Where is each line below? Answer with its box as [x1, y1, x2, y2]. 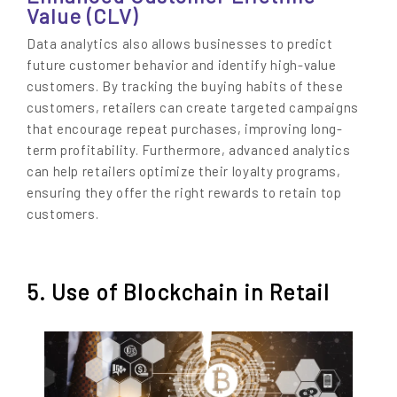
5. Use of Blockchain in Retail [27, 278, 330, 306]
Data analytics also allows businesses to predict [27, 35, 333, 51]
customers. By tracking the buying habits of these [27, 77, 344, 94]
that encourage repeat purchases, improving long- [27, 120, 343, 136]
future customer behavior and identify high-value [27, 56, 337, 73]
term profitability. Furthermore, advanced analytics [27, 141, 351, 158]
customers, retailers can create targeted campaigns [27, 98, 360, 115]
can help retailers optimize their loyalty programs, [27, 162, 341, 179]
